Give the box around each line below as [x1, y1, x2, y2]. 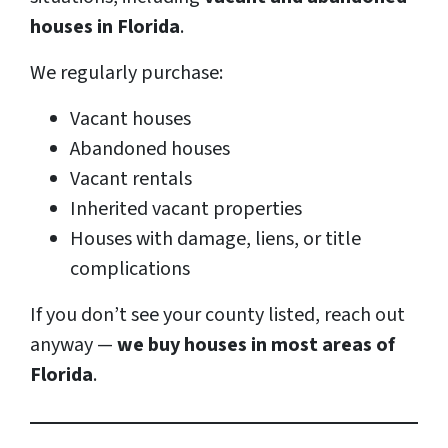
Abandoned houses [70, 135, 230, 164]
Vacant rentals [70, 165, 192, 194]
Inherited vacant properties [70, 195, 302, 224]
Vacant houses [70, 105, 191, 134]
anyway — [30, 331, 117, 360]
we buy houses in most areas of [117, 331, 395, 360]
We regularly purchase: [30, 59, 223, 88]
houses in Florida [30, 13, 180, 42]
